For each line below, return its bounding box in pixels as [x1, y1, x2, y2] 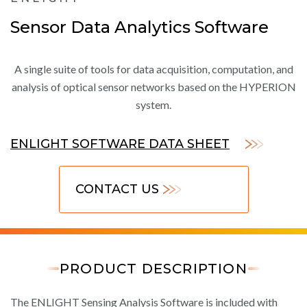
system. [136, 98, 171, 112]
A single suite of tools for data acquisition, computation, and [14, 62, 293, 76]
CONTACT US [75, 182, 159, 197]
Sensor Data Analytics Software [10, 17, 269, 38]
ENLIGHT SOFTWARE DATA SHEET [10, 136, 230, 152]
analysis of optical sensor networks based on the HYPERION [11, 80, 296, 94]
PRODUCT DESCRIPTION [60, 260, 247, 278]
